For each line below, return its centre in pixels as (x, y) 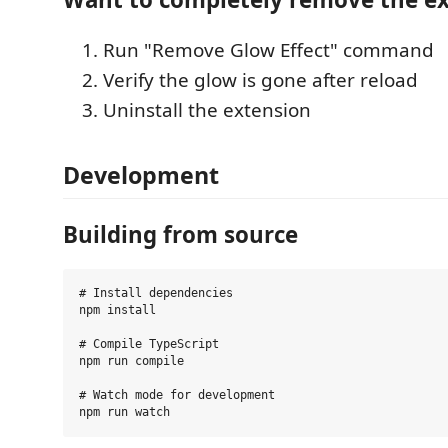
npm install (117, 310)
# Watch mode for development (177, 395)
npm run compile (131, 361)
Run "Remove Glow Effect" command (268, 49)
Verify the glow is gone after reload (260, 79)
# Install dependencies (156, 293)
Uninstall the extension (207, 109)
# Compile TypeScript (149, 344)
